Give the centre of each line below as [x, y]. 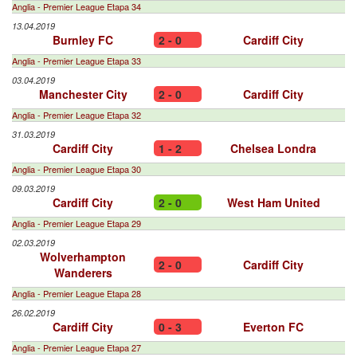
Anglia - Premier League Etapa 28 [76, 293]
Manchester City [83, 94]
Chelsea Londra [273, 148]
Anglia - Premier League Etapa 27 [76, 347]
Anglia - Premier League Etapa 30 [76, 169]
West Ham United [273, 202]
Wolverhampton [83, 257]
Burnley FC [83, 40]
